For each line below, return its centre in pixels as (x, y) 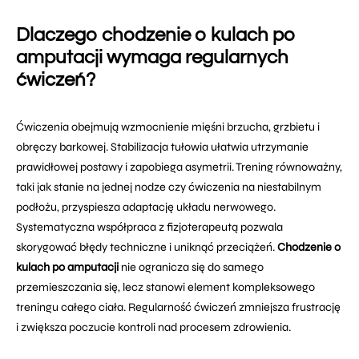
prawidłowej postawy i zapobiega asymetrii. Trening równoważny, (179, 167)
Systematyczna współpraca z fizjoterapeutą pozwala (149, 228)
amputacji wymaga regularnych (152, 58)
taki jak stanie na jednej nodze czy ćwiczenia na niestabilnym (169, 188)
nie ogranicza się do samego (191, 268)
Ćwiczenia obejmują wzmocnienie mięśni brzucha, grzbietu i (168, 127)
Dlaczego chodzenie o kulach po (156, 35)
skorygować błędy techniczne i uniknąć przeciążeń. (147, 248)
